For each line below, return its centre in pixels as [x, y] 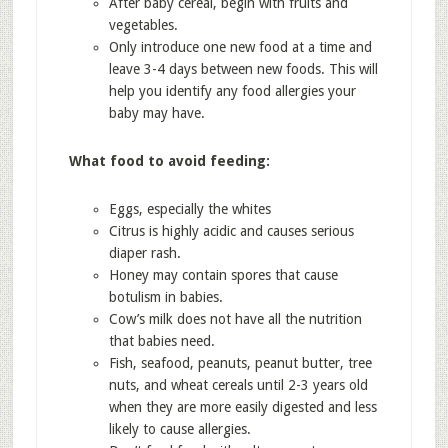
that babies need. [161, 341]
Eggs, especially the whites [189, 209]
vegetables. [143, 25]
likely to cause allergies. [179, 429]
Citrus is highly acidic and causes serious [231, 231]
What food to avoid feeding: [169, 161]
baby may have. [156, 113]
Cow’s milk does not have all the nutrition [235, 319]
